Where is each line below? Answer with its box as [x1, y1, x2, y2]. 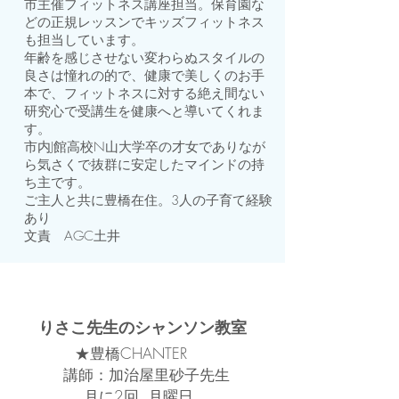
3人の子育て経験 [171, 191, 273, 209]
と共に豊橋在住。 [64, 191, 171, 209]
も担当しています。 [24, 31, 144, 49]
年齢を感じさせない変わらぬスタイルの [24, 49, 265, 67]
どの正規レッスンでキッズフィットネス [24, 13, 265, 31]
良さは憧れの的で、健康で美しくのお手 [24, 67, 265, 85]
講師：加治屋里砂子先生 [62, 364, 230, 385]
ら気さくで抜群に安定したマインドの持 [24, 156, 265, 174]
